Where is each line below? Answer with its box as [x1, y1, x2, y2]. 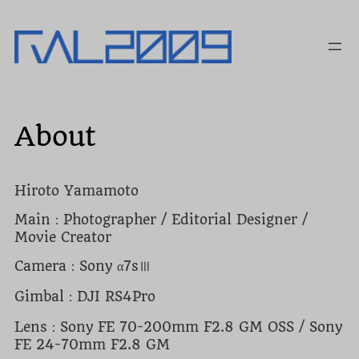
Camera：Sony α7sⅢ [14, 257, 151, 274]
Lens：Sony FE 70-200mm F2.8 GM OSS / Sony [14, 318, 342, 335]
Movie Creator [14, 228, 111, 245]
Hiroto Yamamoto [14, 182, 139, 199]
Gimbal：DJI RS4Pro [14, 288, 155, 305]
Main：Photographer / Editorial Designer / [14, 211, 308, 228]
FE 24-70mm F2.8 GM [14, 336, 170, 353]
